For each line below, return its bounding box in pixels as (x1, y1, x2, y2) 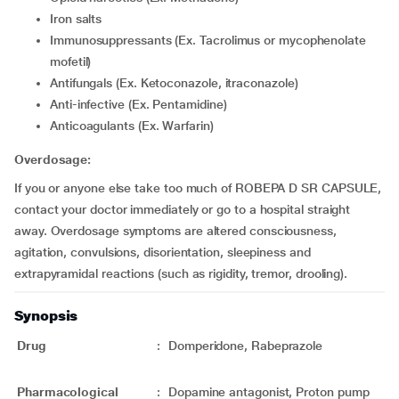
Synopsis (14, 307, 78, 324)
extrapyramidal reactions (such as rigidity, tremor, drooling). (14, 266, 348, 281)
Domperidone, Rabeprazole (168, 338, 323, 353)
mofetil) (50, 54, 92, 69)
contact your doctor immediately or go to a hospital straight (14, 202, 351, 216)
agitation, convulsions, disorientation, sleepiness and (14, 245, 311, 259)
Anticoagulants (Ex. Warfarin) (57, 118, 214, 133)
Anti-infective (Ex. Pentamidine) (57, 97, 227, 111)
